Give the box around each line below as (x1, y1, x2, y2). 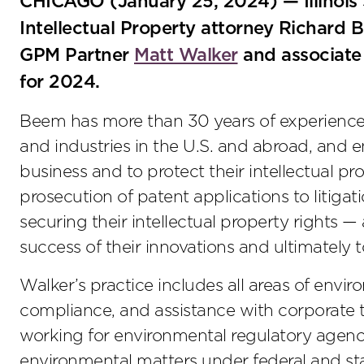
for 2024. (19, 72, 100, 91)
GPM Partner (19, 45, 134, 64)
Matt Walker (134, 45, 238, 64)
